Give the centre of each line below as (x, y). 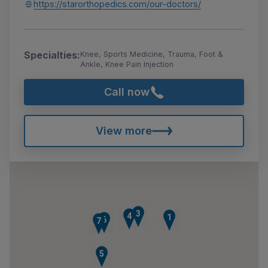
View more (124, 130)
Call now (127, 92)
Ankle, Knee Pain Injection (127, 65)
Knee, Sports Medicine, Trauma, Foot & (152, 54)
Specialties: (52, 55)
